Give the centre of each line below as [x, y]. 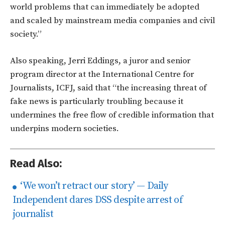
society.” [26, 34]
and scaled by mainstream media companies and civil [113, 20]
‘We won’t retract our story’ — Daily [93, 186]
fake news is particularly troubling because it [97, 101]
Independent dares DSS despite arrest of [98, 200]
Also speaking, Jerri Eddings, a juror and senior [100, 61]
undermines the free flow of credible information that [112, 115]
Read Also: [36, 163]
